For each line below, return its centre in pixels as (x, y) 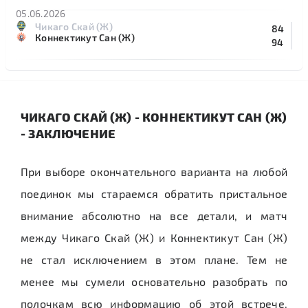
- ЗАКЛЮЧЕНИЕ (68, 133)
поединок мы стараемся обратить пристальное (154, 194)
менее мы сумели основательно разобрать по (154, 282)
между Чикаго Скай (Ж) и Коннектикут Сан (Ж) (154, 238)
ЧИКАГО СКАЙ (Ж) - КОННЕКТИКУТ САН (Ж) (154, 117)
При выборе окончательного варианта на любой (154, 172)
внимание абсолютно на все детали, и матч (154, 216)
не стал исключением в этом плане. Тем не (154, 260)
